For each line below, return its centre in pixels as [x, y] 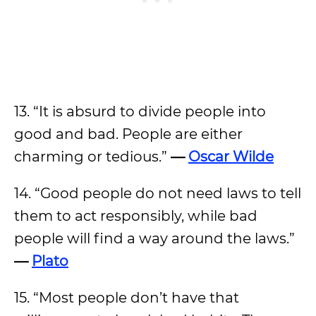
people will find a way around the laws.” [154, 238]
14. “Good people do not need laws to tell [158, 193]
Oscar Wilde [231, 157]
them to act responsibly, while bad [136, 216]
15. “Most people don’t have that [127, 298]
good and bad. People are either [128, 134]
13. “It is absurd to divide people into [140, 111]
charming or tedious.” [92, 157]
